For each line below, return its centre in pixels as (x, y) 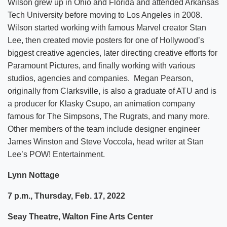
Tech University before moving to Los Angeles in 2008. (105, 15)
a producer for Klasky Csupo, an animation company (101, 103)
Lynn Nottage (33, 175)
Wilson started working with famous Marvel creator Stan (107, 27)
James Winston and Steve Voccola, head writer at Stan (106, 141)
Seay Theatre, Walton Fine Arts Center (80, 216)
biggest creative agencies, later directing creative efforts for (112, 53)
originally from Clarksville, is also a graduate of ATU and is (112, 91)
